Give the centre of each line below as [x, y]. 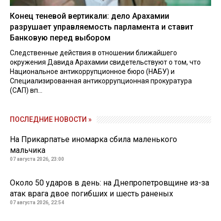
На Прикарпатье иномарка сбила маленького [93, 139]
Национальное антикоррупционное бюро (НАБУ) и [92, 71]
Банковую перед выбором [60, 37]
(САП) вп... [26, 90]
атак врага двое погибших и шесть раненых [92, 193]
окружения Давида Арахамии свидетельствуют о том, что [105, 62]
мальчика [28, 150]
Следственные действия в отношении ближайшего [93, 53]
